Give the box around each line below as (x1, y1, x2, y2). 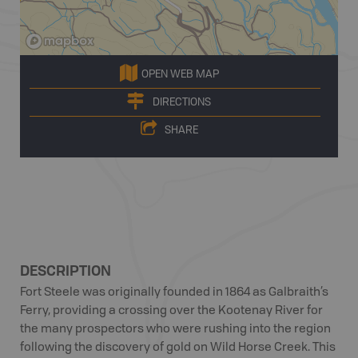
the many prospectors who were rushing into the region (20, 324, 331, 336)
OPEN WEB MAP (141, 69, 219, 80)
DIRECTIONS (153, 97, 211, 108)
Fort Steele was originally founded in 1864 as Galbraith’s (20, 287, 328, 299)
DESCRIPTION (20, 261, 111, 280)
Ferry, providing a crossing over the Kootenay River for (20, 305, 323, 317)
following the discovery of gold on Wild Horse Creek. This (20, 342, 336, 354)
